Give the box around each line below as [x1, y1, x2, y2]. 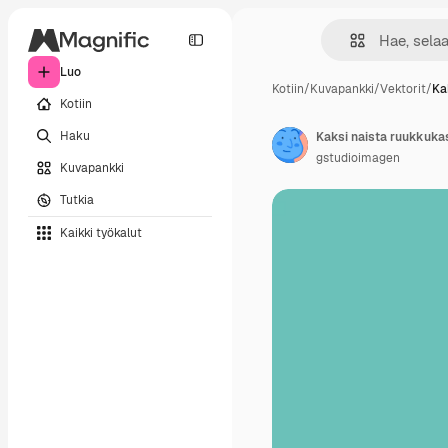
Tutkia [60, 191, 94, 208]
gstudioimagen [316, 150, 400, 166]
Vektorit [380, 81, 426, 97]
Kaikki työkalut [60, 224, 142, 241]
